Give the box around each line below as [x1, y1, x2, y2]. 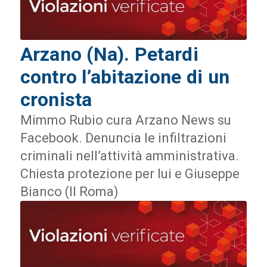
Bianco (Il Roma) [20, 184, 119, 199]
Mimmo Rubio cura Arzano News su [20, 112, 231, 128]
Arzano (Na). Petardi [20, 42, 198, 66]
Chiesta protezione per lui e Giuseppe [20, 166, 240, 181]
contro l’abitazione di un [20, 65, 230, 88]
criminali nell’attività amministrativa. [20, 148, 239, 163]
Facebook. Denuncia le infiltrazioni [20, 130, 226, 145]
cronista [20, 88, 92, 111]
